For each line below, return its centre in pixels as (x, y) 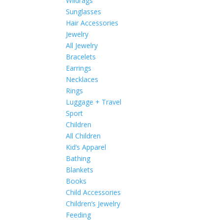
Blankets (80, 170)
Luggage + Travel (94, 102)
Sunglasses (84, 12)
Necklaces (82, 79)
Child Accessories (94, 192)
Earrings (79, 68)
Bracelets (81, 57)
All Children (83, 136)
